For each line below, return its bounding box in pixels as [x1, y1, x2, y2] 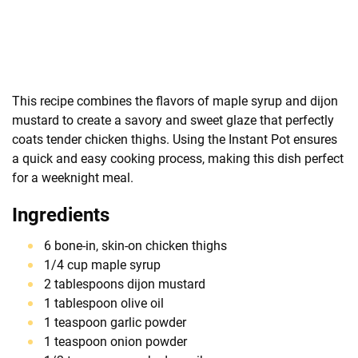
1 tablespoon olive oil [44, 295, 164, 311]
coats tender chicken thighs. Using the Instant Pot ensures [12, 131, 337, 147]
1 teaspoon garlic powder [44, 314, 186, 330]
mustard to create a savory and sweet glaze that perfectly [12, 112, 334, 128]
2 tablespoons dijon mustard [44, 276, 205, 292]
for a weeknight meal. [12, 169, 133, 185]
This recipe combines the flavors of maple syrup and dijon [12, 93, 338, 109]
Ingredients [12, 203, 109, 226]
